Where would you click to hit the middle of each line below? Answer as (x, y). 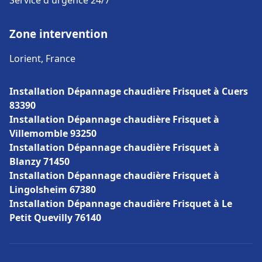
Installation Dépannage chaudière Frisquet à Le (121, 204)
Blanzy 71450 (39, 161)
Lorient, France (42, 58)
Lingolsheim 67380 (53, 189)
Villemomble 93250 (53, 133)
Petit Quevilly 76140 (55, 218)
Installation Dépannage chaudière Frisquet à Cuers (129, 91)
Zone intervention (58, 34)
